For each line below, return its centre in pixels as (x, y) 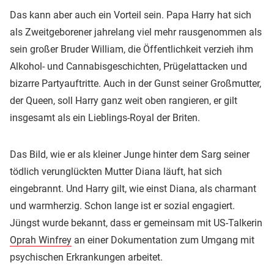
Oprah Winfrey (41, 240)
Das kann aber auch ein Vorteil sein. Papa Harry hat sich (131, 15)
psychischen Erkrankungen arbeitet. (86, 257)
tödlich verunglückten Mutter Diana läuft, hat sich (116, 171)
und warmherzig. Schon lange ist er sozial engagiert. (122, 206)
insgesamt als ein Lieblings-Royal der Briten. (105, 117)
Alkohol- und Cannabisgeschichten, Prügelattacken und (128, 66)
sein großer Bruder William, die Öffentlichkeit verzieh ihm (131, 49)
